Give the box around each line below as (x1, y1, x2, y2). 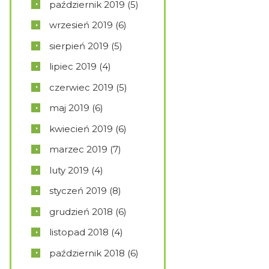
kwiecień (49, 122, 92, 134)
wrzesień (49, 19, 92, 31)
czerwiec (49, 81, 92, 93)
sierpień (49, 40, 88, 52)
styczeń (49, 185, 86, 197)
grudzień (49, 205, 92, 217)
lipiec (49, 61, 76, 73)
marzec (49, 144, 86, 156)
